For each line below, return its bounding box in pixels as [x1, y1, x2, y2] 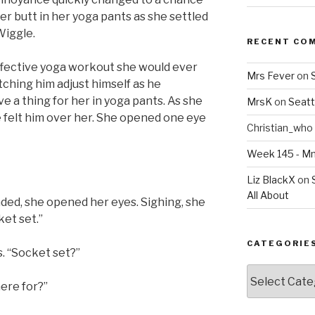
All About [246, 189, 289, 202]
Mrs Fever [246, 70, 295, 82]
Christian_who [246, 122, 313, 134]
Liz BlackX [246, 174, 295, 186]
